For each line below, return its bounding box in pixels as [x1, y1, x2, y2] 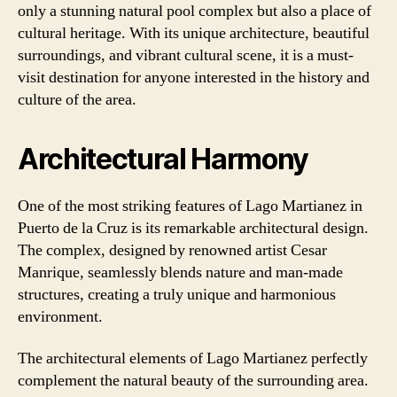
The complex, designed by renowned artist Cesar [18, 239, 327, 261]
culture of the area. [18, 89, 136, 110]
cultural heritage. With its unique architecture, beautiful [18, 22, 370, 43]
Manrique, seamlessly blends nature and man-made [18, 261, 343, 283]
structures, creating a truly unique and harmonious [18, 284, 336, 305]
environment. [18, 306, 103, 327]
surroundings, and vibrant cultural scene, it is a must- [18, 44, 354, 66]
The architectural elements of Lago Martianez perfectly [18, 348, 368, 369]
